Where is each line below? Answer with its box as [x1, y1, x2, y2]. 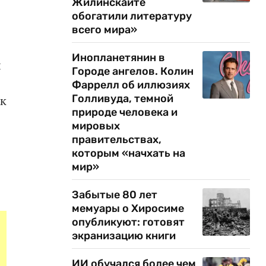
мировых [72, 119, 120, 132]
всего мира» [72, 23, 137, 36]
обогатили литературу [72, 9, 192, 23]
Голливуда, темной [72, 92, 173, 105]
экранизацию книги [72, 229, 176, 242]
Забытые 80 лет [72, 188, 157, 201]
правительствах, [72, 133, 161, 146]
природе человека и [72, 106, 178, 119]
